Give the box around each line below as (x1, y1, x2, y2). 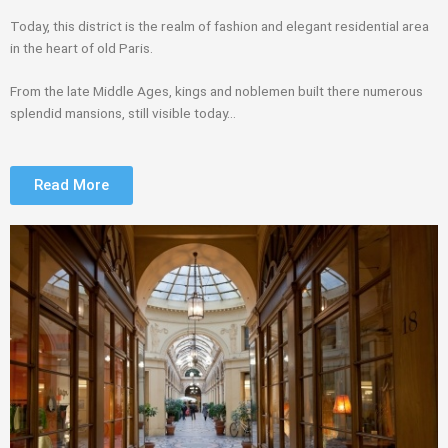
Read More (34, 176, 109, 195)
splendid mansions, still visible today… (10, 105, 236, 122)
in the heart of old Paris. (10, 39, 156, 56)
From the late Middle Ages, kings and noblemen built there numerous (10, 83, 423, 100)
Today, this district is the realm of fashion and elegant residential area (10, 17, 429, 34)
